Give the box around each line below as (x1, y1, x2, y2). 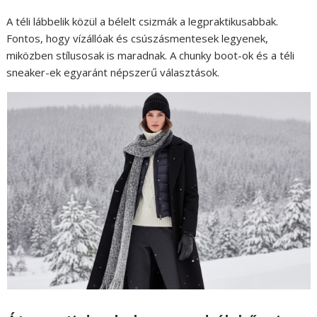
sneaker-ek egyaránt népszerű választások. (6, 65, 220, 80)
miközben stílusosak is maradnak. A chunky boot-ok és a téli (6, 48, 295, 63)
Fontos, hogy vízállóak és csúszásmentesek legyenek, (6, 31, 269, 46)
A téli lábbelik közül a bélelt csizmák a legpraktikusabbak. (6, 14, 279, 29)
